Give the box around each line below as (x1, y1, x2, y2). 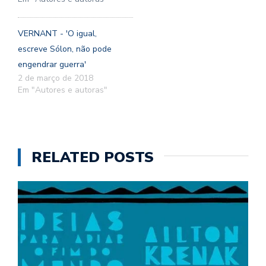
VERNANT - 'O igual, (18, 27, 97, 39)
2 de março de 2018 (18, 72, 93, 84)
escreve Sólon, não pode (18, 43, 112, 55)
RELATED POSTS (31, 147, 154, 167)
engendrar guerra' (18, 58, 86, 70)
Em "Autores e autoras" (18, 84, 107, 96)
